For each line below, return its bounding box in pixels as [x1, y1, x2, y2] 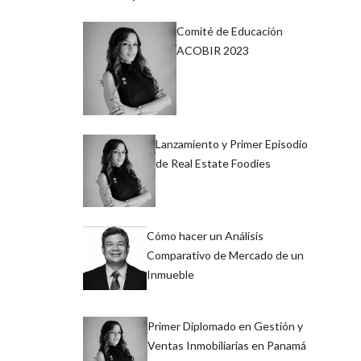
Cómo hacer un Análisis [146, 229, 263, 243]
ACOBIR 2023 [176, 44, 250, 57]
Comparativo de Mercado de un [146, 248, 304, 263]
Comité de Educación [176, 24, 284, 38]
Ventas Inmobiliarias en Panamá [147, 338, 307, 353]
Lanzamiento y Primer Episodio [156, 137, 308, 151]
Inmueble [146, 268, 194, 282]
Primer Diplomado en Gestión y [147, 319, 304, 334]
